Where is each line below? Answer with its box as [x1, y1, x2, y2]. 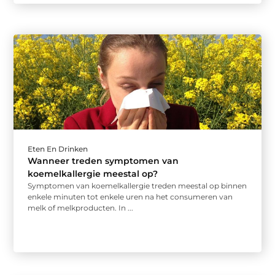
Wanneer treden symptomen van [28, 155, 179, 167]
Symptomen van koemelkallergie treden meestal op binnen [28, 181, 247, 191]
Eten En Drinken [28, 144, 88, 154]
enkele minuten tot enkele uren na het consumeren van [28, 192, 233, 202]
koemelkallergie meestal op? [28, 168, 158, 180]
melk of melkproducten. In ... [28, 203, 134, 213]
